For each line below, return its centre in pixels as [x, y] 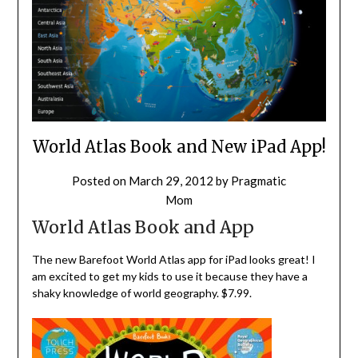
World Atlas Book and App [143, 227]
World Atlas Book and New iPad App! [179, 146]
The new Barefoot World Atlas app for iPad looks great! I [173, 259]
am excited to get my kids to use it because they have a [169, 276]
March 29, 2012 [171, 180]
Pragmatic [259, 180]
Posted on [100, 180]
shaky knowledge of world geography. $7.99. [141, 292]
